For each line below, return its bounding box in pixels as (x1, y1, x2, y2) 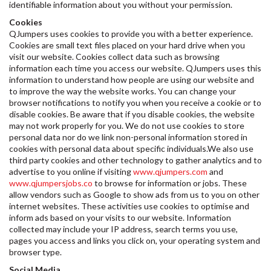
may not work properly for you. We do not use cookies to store (9, 120, 244, 131)
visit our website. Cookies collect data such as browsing (9, 51, 220, 62)
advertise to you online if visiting (9, 166, 133, 177)
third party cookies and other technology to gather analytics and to (9, 155, 262, 165)
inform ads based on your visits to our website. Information (9, 212, 231, 223)
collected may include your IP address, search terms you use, (9, 224, 238, 234)
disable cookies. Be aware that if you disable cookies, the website (9, 109, 255, 119)
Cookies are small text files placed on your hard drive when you (9, 40, 245, 50)
